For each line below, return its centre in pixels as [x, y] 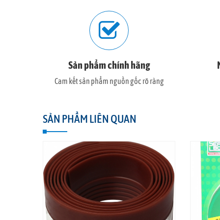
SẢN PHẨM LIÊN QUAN [90, 119]
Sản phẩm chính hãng [109, 65]
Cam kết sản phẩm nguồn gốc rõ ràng [109, 81]
